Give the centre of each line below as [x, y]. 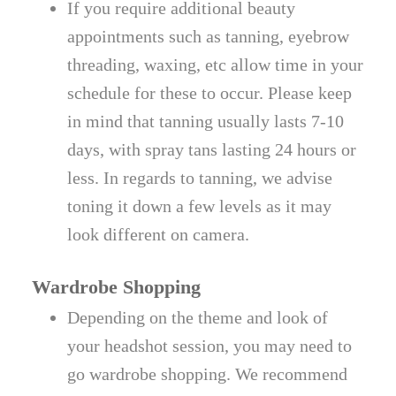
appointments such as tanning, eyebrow [209, 37]
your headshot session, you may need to [210, 346]
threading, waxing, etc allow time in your [216, 65]
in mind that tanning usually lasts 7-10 [206, 122]
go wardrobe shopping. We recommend [208, 374]
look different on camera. [159, 235]
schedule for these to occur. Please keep [210, 93]
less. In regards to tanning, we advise [200, 178]
